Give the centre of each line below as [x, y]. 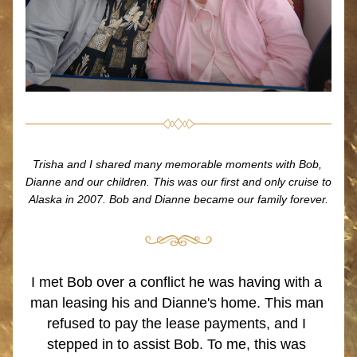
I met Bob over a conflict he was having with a [177, 282]
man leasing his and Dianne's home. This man [177, 303]
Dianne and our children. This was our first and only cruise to [178, 182]
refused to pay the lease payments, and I [177, 324]
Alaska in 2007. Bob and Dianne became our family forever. [178, 199]
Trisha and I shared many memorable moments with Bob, [177, 164]
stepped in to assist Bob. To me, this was [177, 344]
